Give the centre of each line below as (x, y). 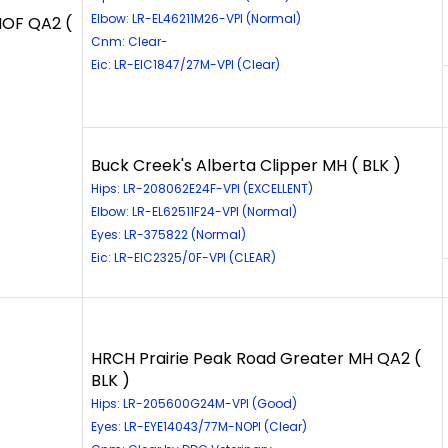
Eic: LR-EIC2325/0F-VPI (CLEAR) (183, 257)
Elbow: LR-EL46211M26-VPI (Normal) (196, 18)
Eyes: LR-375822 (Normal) (168, 234)
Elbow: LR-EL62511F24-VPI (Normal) (194, 211)
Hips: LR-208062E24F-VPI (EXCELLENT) (202, 188)
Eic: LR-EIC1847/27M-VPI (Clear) (185, 64)
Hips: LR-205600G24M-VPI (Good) (194, 403)
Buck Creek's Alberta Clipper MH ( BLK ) (246, 165)
